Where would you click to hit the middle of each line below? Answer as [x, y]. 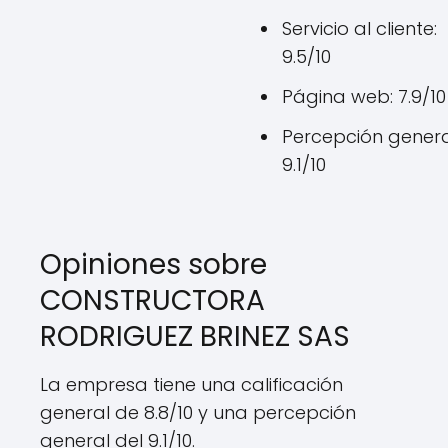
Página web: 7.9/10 [364, 96]
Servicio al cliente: [359, 28]
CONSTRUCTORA [152, 300]
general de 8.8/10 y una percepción [198, 412]
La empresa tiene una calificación [191, 384]
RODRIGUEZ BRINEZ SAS [195, 336]
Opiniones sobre [153, 264]
